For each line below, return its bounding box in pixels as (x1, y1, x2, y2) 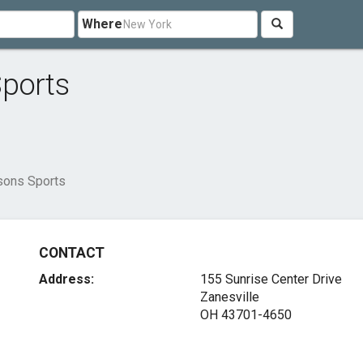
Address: (39, 271, 95, 287)
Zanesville (199, 289, 259, 305)
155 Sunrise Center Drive (199, 271, 342, 287)
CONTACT (39, 245, 105, 261)
